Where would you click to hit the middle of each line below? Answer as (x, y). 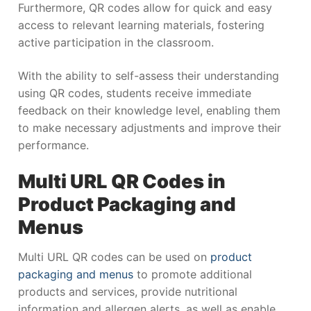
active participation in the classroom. (116, 43)
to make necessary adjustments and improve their (150, 128)
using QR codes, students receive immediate (135, 93)
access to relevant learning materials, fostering (141, 25)
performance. (53, 145)
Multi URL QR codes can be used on (114, 257)
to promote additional (193, 275)
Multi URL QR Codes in (122, 181)
